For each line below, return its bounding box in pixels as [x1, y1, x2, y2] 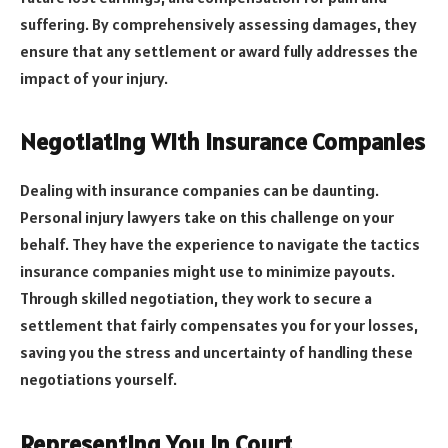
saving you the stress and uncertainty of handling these [20, 342, 413, 363]
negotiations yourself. [20, 369, 177, 390]
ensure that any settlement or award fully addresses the [20, 41, 418, 62]
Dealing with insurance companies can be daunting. [20, 180, 379, 201]
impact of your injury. [20, 68, 168, 89]
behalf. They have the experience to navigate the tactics [20, 234, 420, 255]
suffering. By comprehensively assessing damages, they [20, 14, 417, 35]
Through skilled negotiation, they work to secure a [20, 288, 372, 309]
